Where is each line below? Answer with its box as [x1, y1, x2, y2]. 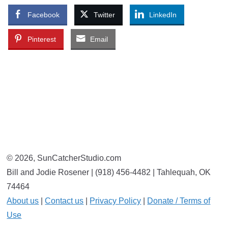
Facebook [27, 11, 60, 19]
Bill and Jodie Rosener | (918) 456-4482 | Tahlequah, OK [7, 168, 211, 177]
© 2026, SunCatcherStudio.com [7, 154, 122, 162]
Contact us [45, 196, 84, 205]
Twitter [94, 11, 115, 19]
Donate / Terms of [147, 196, 211, 205]
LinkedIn [149, 11, 177, 19]
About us [7, 196, 39, 205]
